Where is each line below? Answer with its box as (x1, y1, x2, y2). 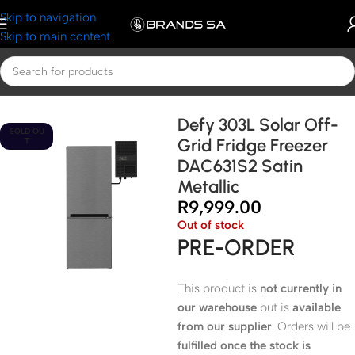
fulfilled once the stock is (177, 338, 311, 353)
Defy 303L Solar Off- (177, 114, 338, 136)
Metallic (177, 176, 239, 197)
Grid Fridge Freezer (177, 135, 328, 156)
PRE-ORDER (177, 234, 296, 261)
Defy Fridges (66, 82, 136, 97)
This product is (177, 281, 260, 296)
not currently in (260, 281, 342, 296)
